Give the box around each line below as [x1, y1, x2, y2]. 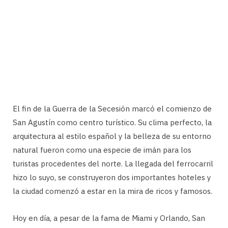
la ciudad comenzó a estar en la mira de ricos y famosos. [13, 186, 212, 196]
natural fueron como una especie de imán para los [13, 145, 191, 155]
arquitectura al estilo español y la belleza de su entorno [13, 131, 211, 141]
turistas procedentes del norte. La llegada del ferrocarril [13, 159, 213, 169]
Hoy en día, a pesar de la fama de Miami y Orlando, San [13, 213, 205, 223]
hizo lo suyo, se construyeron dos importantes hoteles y [13, 173, 211, 183]
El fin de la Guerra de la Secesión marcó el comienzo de [13, 104, 212, 114]
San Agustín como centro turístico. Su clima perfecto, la [13, 118, 212, 128]
